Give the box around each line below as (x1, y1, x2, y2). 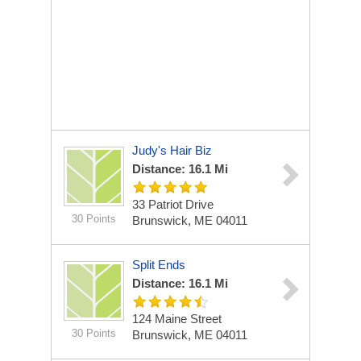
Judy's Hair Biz (132, 143, 212, 157)
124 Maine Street (132, 312, 222, 326)
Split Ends (132, 258, 185, 272)
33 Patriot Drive (132, 197, 214, 211)
